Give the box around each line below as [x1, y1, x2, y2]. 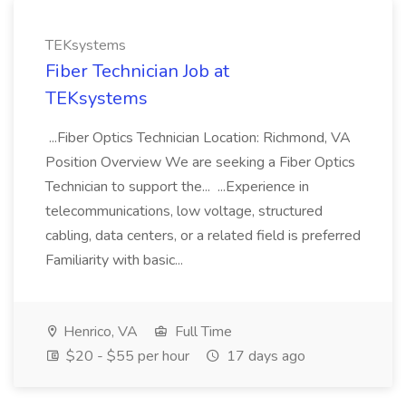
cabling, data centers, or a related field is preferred [45, 226, 361, 246]
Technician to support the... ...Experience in [45, 177, 309, 197]
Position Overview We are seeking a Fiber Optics [45, 152, 355, 172]
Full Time [171, 322, 232, 342]
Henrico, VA [60, 322, 138, 342]
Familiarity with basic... [45, 250, 187, 270]
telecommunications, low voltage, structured [45, 201, 323, 221]
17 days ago [223, 346, 305, 366]
